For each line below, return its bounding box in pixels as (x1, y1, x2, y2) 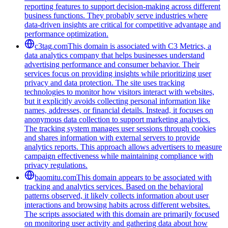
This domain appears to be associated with (76, 173, 212, 182)
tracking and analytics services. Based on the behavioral (24, 182, 203, 191)
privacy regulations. (24, 160, 88, 169)
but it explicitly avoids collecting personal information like (24, 96, 210, 105)
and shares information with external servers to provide (24, 133, 200, 142)
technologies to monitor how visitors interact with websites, (24, 87, 214, 96)
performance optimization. (24, 29, 108, 38)
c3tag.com (35, 41, 68, 50)
